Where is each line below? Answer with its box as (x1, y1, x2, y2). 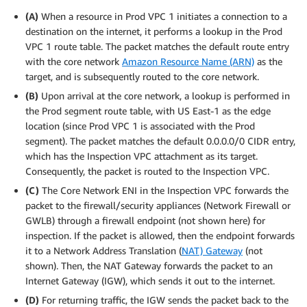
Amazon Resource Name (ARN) (122, 55, 254, 67)
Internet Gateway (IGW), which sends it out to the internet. (25, 274, 275, 286)
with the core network (25, 55, 122, 67)
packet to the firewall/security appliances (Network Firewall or (25, 199, 291, 211)
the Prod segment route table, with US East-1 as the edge (25, 104, 271, 116)
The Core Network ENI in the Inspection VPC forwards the (39, 184, 288, 196)
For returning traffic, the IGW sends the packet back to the (39, 293, 288, 306)
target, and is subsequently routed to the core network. (25, 70, 259, 82)
